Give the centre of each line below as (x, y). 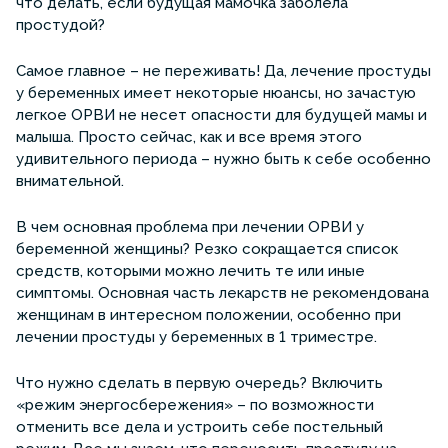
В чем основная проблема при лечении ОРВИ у (190, 226)
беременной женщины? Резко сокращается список (207, 248)
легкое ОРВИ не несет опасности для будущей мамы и (221, 114)
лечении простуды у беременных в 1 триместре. (196, 336)
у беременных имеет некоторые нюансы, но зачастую (216, 92)
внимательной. (70, 180)
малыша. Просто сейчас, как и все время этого (189, 136)
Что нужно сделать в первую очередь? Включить (199, 382)
